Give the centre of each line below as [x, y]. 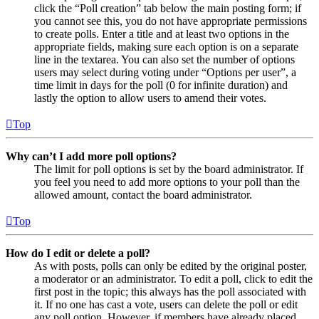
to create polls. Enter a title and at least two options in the [162, 33]
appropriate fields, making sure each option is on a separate [166, 46]
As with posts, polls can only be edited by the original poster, [171, 266]
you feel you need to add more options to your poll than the [167, 182]
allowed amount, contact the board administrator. [143, 194]
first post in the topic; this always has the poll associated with [170, 291]
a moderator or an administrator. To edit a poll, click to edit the [173, 278]
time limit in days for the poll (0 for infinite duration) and [161, 85]
